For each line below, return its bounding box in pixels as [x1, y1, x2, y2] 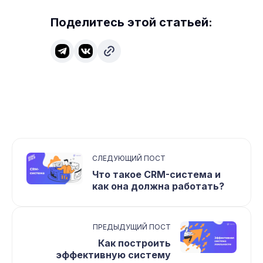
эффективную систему [56, 249, 171, 261]
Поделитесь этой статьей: [50, 15, 213, 30]
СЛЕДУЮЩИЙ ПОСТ [92, 154, 166, 163]
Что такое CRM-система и [92, 168, 221, 181]
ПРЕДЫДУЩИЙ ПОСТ [93, 222, 171, 232]
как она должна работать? [92, 180, 224, 193]
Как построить [98, 237, 171, 249]
